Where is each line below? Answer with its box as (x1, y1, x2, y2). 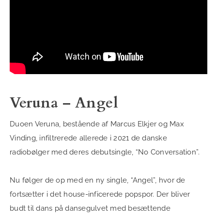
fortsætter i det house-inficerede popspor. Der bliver (10, 189, 190, 199)
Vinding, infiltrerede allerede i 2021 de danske (10, 133, 167, 142)
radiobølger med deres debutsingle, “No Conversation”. (10, 147, 200, 156)
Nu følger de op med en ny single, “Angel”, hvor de (10, 175, 186, 185)
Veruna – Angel (10, 93, 118, 113)
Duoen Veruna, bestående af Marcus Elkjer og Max (10, 119, 184, 128)
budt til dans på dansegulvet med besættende (10, 203, 170, 213)
